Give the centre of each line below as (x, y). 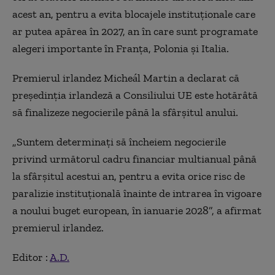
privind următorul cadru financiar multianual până (134, 159)
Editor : (31, 257)
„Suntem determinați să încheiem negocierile (119, 142)
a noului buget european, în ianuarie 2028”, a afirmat (137, 211)
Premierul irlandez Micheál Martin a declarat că (126, 78)
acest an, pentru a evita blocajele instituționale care (134, 14)
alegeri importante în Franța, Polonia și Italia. (121, 48)
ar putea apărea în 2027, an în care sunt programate (135, 31)
